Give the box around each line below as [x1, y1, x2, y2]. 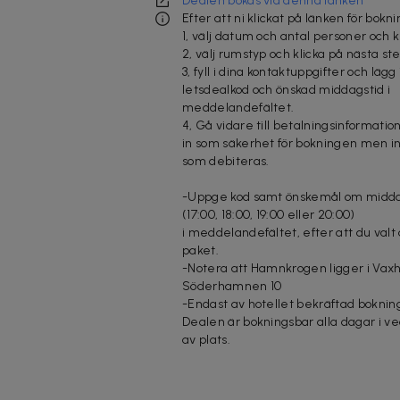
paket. [182, 242, 219, 258]
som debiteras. [182, 153, 270, 169]
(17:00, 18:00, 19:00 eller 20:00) [182, 206, 355, 222]
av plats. [182, 331, 230, 347]
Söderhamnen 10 [182, 278, 282, 294]
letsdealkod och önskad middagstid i [182, 81, 391, 97]
